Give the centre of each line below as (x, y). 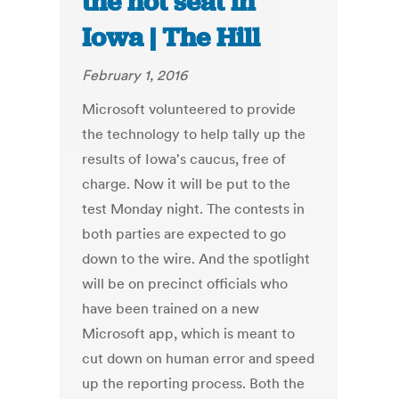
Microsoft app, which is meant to (189, 334)
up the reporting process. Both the (194, 383)
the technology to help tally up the (194, 134)
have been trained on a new (171, 309)
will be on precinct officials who (185, 284)
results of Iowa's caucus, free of (184, 159)
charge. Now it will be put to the (187, 184)
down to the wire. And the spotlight (196, 259)
